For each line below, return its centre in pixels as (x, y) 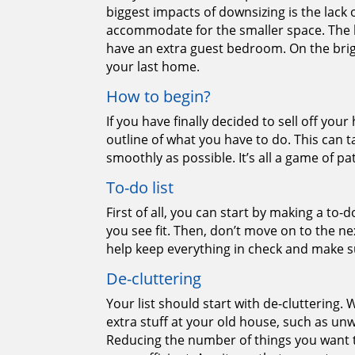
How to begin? (159, 97)
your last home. (153, 67)
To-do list (140, 188)
